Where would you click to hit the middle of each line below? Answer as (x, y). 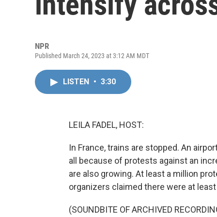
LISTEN (77, 82)
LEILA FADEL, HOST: (106, 125)
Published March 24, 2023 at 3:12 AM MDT (92, 56)
